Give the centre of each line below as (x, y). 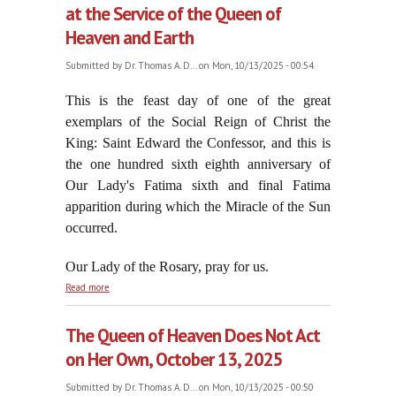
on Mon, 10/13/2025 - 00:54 (255, 66)
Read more (88, 288)
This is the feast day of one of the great (198, 101)
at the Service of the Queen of (173, 14)
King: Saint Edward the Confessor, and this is (198, 143)
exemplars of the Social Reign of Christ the (198, 122)
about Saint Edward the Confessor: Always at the (212, 285)
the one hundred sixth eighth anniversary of (198, 164)
